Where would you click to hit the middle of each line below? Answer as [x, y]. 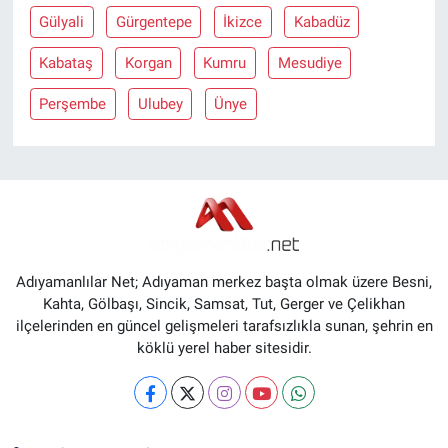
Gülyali [62, 22]
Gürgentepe [153, 22]
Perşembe [73, 104]
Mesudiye [309, 63]
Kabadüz [321, 22]
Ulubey [160, 104]
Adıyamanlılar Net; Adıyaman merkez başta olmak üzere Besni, [224, 282]
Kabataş [66, 63]
